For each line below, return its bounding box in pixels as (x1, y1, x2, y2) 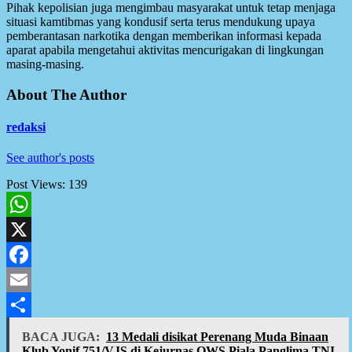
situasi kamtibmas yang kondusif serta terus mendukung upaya (6, 14, 315, 28)
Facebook (6, 273, 55, 287)
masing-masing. (6, 57, 84, 71)
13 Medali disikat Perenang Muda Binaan (106, 330, 328, 344)
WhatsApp (6, 222, 60, 236)
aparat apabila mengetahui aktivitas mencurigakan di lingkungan (6, 42, 324, 57)
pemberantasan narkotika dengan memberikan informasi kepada (6, 28, 321, 42)
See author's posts (6, 151, 94, 165)
